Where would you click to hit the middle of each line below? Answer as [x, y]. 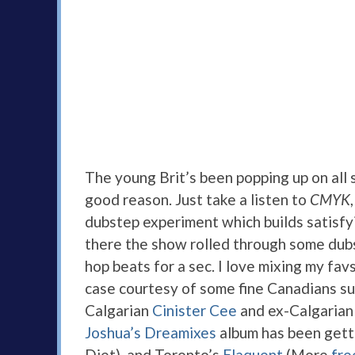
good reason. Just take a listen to [197, 200]
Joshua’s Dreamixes [151, 333]
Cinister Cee [195, 311]
